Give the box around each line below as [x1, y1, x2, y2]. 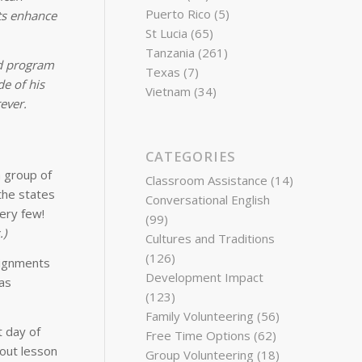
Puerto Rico [145, 6, 212, 22]
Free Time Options [145, 327, 251, 343]
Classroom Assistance [145, 172, 268, 188]
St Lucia [145, 25, 188, 41]
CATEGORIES [145, 147, 237, 166]
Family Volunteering [145, 308, 255, 324]
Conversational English [145, 192, 271, 208]
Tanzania [145, 44, 196, 61]
